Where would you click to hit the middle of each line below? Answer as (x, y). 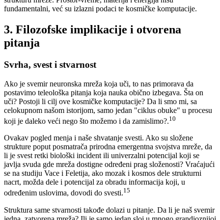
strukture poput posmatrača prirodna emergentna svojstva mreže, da (108, 147)
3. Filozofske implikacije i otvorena (93, 30)
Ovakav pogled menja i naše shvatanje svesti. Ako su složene (98, 138)
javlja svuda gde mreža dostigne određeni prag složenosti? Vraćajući (109, 165)
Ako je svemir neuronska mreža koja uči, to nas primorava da (99, 84)
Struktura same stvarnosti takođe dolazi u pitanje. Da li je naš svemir (109, 210)
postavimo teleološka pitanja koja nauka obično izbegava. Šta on (104, 93)
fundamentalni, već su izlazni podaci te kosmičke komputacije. (100, 9)
